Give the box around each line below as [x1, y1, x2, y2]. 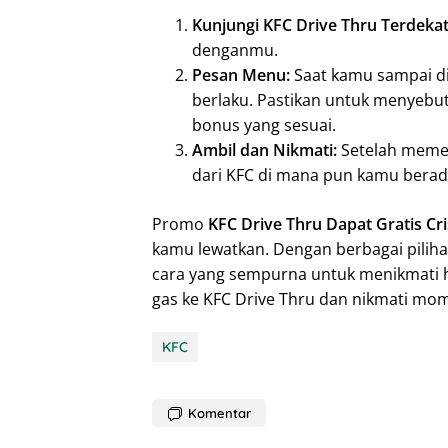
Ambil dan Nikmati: [192, 139, 337, 162]
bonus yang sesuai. [192, 114, 336, 137]
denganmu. [192, 39, 278, 62]
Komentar [188, 405, 251, 422]
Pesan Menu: [192, 64, 290, 87]
